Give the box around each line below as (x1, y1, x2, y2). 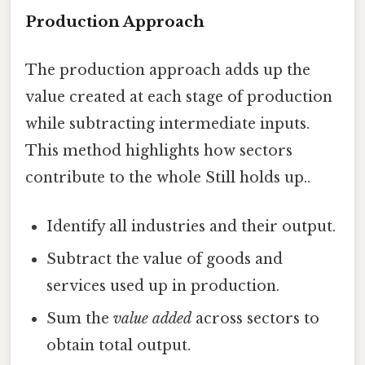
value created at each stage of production (25, 88, 332, 107)
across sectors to (191, 309, 320, 328)
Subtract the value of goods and (46, 249, 284, 268)
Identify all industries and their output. (46, 217, 336, 235)
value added (113, 309, 192, 328)
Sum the (46, 309, 114, 328)
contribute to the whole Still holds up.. (25, 169, 310, 187)
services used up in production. (46, 276, 280, 295)
